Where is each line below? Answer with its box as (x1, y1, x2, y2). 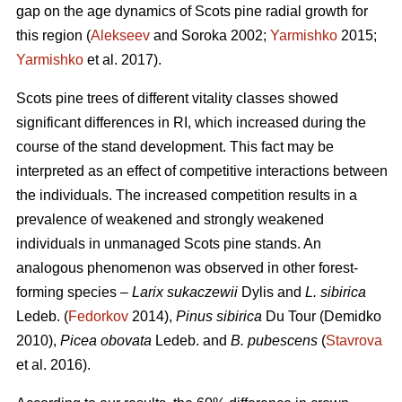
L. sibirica (305, 284, 366, 301)
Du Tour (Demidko (262, 309, 381, 325)
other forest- (283, 260, 358, 276)
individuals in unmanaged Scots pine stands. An (16, 236, 321, 252)
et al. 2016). (16, 357, 91, 373)
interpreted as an (16, 163, 127, 179)
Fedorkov (68, 309, 128, 325)
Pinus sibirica (176, 309, 262, 325)
